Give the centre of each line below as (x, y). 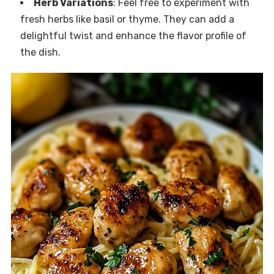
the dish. (40, 53)
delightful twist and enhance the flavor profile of (133, 36)
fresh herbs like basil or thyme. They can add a (127, 20)
